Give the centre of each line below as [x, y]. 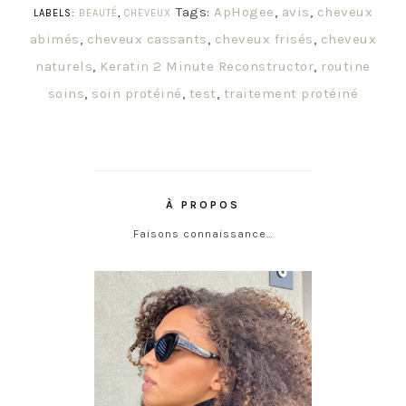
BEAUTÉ [98, 14]
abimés [54, 39]
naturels [64, 67]
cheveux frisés [264, 39]
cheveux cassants [147, 39]
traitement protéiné [291, 94]
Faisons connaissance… [203, 234]
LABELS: [56, 14]
